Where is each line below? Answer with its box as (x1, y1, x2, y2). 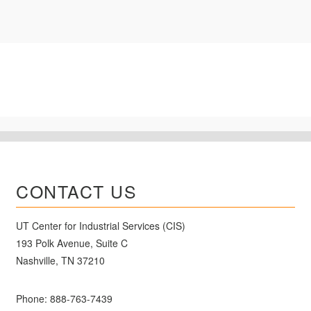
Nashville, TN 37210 (16, 253, 106, 267)
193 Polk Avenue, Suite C (16, 236, 128, 250)
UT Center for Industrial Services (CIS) (16, 219, 186, 233)
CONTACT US (16, 178, 137, 203)
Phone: (16, 292, 51, 305)
